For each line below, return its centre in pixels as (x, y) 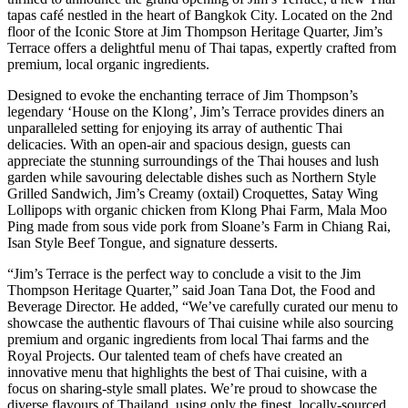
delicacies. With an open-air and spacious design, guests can (179, 144)
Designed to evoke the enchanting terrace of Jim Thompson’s (183, 95)
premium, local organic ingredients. (108, 64)
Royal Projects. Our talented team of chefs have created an (175, 355)
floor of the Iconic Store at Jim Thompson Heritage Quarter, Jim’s (195, 31)
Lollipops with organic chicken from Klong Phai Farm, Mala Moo (197, 209)
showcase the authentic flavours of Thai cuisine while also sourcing (200, 322)
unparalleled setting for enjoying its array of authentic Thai (175, 127)
